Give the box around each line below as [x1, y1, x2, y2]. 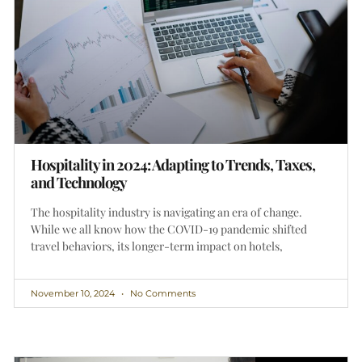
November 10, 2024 [31, 287, 117, 299]
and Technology [31, 171, 127, 192]
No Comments [128, 287, 196, 299]
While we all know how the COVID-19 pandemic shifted [31, 221, 307, 237]
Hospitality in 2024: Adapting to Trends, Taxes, [31, 154, 315, 175]
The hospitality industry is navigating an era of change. [31, 204, 302, 220]
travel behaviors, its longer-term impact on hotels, [31, 238, 283, 254]
